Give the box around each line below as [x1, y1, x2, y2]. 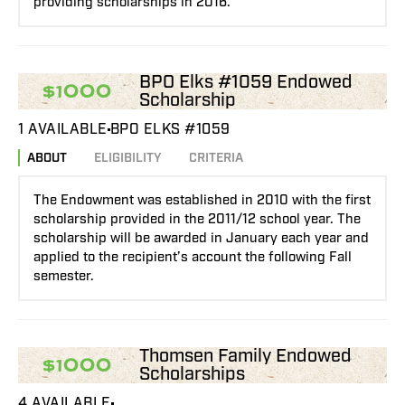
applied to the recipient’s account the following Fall [33, 249, 352, 267]
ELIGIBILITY [94, 150, 162, 167]
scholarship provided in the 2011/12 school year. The [33, 211, 361, 229]
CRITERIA [189, 150, 243, 167]
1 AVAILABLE [18, 120, 108, 139]
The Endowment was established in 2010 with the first [33, 192, 371, 210]
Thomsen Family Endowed [139, 344, 353, 368]
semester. [33, 268, 94, 286]
